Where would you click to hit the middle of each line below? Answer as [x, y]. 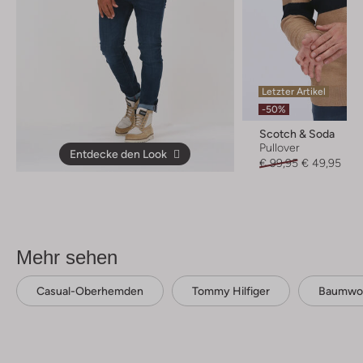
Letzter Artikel [293, 92]
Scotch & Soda [297, 134]
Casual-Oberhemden [90, 291]
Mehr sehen [67, 258]
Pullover [279, 148]
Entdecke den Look [119, 154]
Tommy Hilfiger [231, 291]
